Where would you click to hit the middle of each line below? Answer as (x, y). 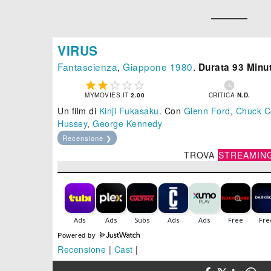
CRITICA (223, 95)
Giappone (145, 67)
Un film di (78, 111)
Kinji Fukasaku (129, 111)
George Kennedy (127, 124)
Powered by (78, 236)
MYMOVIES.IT (108, 95)
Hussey (72, 124)
